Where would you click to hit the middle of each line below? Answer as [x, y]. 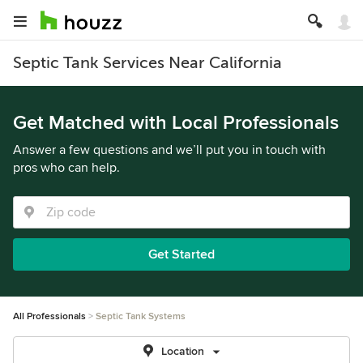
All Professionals [49, 316]
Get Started [181, 254]
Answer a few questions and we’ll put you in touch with [169, 150]
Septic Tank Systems [141, 316]
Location [182, 351]
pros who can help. [66, 168]
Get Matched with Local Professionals [176, 123]
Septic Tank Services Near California [147, 63]
